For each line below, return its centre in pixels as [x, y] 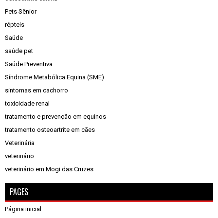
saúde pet [19, 51]
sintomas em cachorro [36, 90]
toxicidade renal [27, 103]
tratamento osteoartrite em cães [50, 130]
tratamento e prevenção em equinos [55, 117]
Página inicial [23, 209]
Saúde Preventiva [29, 64]
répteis [15, 25]
